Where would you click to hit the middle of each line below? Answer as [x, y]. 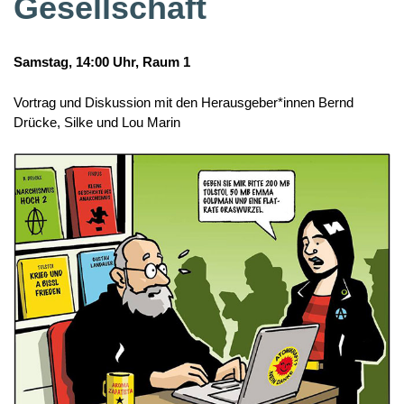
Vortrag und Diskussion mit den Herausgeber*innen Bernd [184, 102]
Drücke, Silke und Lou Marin [97, 122]
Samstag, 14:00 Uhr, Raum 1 [102, 62]
